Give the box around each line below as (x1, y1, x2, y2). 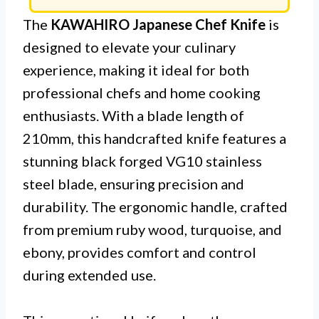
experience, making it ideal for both (23, 61, 249, 79)
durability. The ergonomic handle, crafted (23, 198, 288, 216)
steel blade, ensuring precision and (23, 175, 244, 193)
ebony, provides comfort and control (23, 244, 256, 261)
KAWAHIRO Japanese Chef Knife (51, 16, 266, 33)
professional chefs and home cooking (23, 84, 261, 102)
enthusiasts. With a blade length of (23, 107, 244, 125)
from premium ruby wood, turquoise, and (23, 221, 282, 239)
